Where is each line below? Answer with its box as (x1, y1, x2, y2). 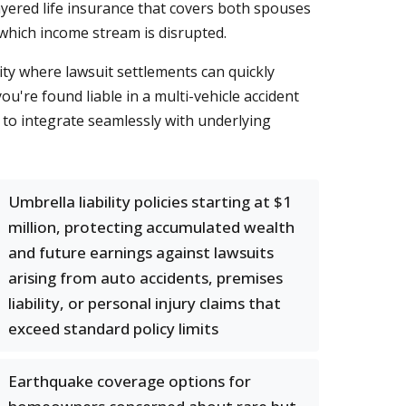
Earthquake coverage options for (8, 371, 251, 391)
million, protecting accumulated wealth (8, 217, 295, 237)
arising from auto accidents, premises (8, 267, 283, 288)
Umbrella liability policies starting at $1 (8, 191, 292, 212)
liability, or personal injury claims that (8, 293, 281, 314)
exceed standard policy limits (8, 318, 218, 339)
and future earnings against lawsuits (8, 242, 274, 263)
